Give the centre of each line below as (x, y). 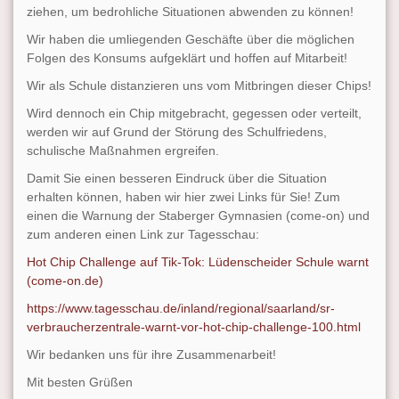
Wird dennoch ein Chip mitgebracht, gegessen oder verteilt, (194, 114)
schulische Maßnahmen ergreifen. (123, 151)
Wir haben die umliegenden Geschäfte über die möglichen (191, 40)
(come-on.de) (65, 281)
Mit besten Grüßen (80, 383)
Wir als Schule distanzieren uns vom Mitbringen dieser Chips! (199, 86)
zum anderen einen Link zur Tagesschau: (143, 235)
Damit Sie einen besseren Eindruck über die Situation (177, 179)
